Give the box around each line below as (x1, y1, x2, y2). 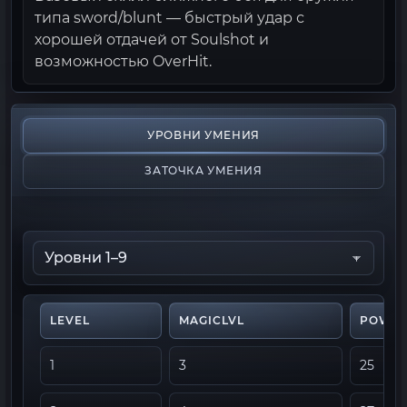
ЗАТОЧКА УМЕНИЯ (144, 164, 263, 177)
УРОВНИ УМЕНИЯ (147, 129, 260, 142)
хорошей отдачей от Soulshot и (35, 31, 269, 48)
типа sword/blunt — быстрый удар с (35, 9, 304, 26)
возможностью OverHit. (35, 53, 212, 70)
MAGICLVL (179, 313, 244, 327)
